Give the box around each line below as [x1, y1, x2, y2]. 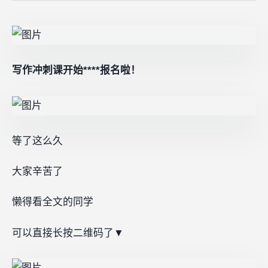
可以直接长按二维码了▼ [12, 227, 124, 239]
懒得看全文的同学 [12, 196, 93, 208]
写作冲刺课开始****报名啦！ [12, 64, 141, 76]
